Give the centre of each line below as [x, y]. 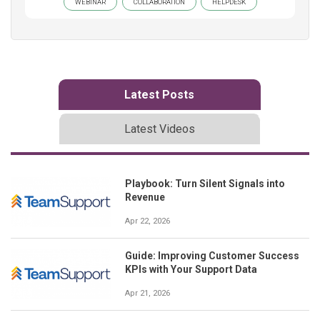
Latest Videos [159, 129]
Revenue [145, 197]
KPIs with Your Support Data [191, 269]
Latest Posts [159, 94]
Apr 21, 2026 [147, 293]
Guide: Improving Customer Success [212, 255]
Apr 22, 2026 [147, 221]
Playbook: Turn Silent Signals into [205, 183]
